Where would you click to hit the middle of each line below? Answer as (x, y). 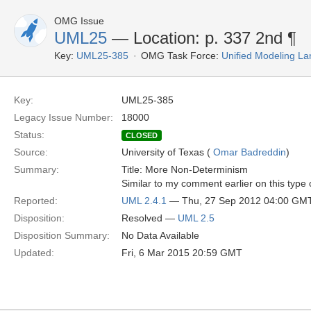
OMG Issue (79, 21)
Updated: (34, 253)
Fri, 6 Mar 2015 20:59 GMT (182, 253)
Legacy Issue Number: (64, 117)
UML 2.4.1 (144, 201)
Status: (29, 135)
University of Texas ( (167, 152)
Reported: (36, 201)
